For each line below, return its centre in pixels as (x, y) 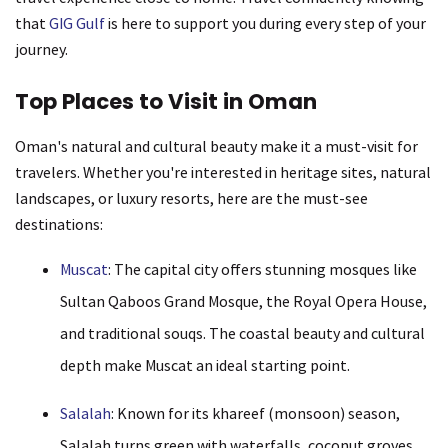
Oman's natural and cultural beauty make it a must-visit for (216, 146)
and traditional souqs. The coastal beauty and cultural (242, 333)
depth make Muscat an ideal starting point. (205, 365)
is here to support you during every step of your (265, 23)
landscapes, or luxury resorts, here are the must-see (191, 198)
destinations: (59, 224)
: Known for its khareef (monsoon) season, (255, 413)
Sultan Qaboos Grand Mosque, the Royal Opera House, (243, 301)
